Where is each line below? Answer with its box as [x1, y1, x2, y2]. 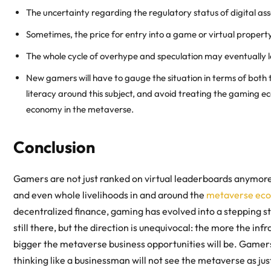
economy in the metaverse [26, 103, 131, 116]
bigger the [13, 238, 60, 250]
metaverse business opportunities [60, 238, 205, 250]
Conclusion [13, 137, 95, 158]
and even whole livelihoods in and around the [13, 189, 206, 201]
